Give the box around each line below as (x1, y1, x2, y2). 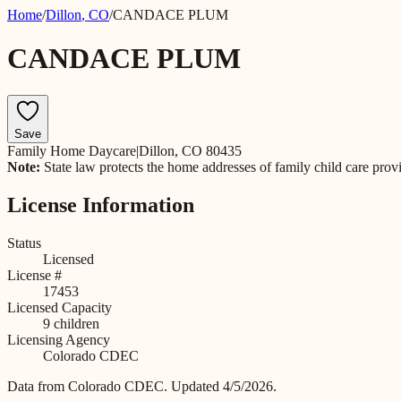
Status (7, 235, 41, 251)
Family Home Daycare (7, 142, 136, 158)
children (50, 315, 99, 331)
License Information (7, 192, 194, 217)
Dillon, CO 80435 (139, 142, 242, 158)
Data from (7, 378, 68, 394)
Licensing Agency (7, 331, 110, 347)
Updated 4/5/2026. (171, 378, 277, 394)
